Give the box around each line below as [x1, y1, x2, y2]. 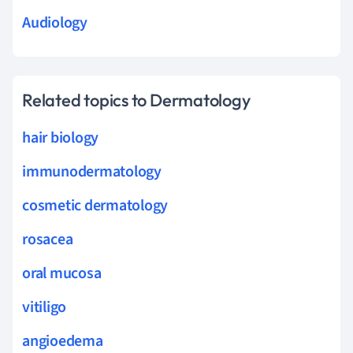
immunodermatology [22, 160, 162, 183]
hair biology [22, 126, 99, 149]
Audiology [22, 11, 87, 34]
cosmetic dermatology [22, 194, 169, 217]
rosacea [22, 228, 73, 251]
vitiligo [22, 295, 67, 318]
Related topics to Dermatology [22, 88, 251, 111]
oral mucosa [22, 262, 102, 284]
